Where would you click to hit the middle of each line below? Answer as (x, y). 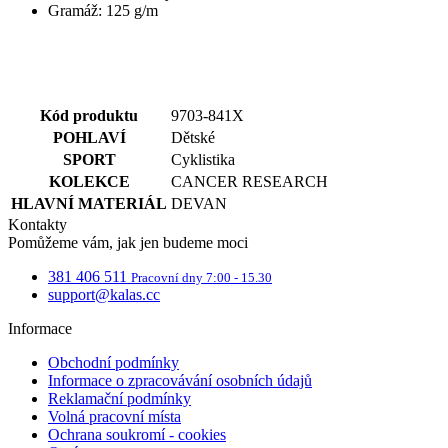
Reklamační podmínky (119, 398)
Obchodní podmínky (113, 362)
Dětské (193, 137)
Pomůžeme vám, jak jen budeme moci (128, 242)
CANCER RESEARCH (249, 181)
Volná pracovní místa (114, 416)
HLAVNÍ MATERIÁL (89, 203)
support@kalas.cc (104, 294)
